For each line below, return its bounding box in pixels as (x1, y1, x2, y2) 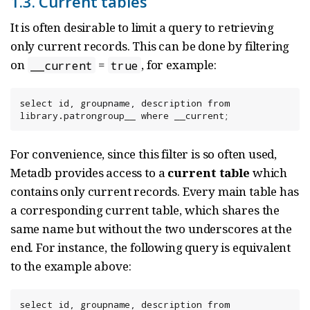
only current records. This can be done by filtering (10, 38, 290, 55)
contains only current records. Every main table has (10, 183, 300, 200)
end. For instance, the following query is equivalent (10, 239, 291, 256)
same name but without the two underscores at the (10, 221, 292, 237)
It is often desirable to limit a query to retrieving (10, 19, 275, 36)
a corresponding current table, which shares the (10, 202, 280, 219)
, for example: (141, 57, 217, 73)
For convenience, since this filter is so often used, (10, 146, 277, 163)
